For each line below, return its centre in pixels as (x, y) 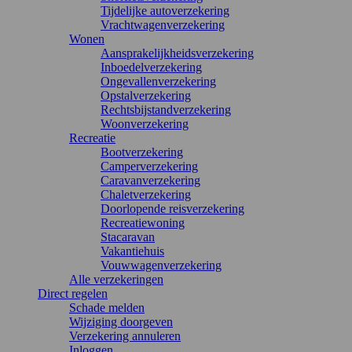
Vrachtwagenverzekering (163, 25)
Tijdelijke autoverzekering (165, 11)
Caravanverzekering (150, 180)
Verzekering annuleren (125, 336)
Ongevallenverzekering (158, 81)
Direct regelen (73, 293)
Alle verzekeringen (116, 279)
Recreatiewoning (143, 223)
